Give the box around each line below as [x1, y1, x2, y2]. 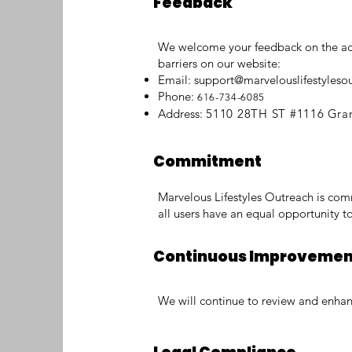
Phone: [158, 89, 197, 104]
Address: [158, 106, 206, 121]
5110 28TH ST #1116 [206, 106, 324, 121]
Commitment [153, 151, 262, 172]
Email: [158, 72, 194, 87]
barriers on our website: [158, 56, 280, 71]
